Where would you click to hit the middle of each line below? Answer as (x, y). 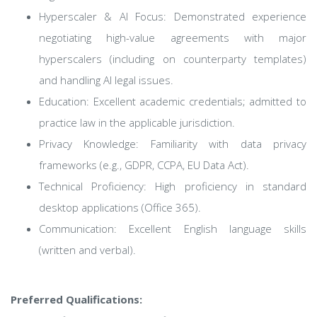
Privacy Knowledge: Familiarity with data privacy (173, 144)
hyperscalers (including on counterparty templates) (173, 59)
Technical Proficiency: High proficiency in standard (173, 186)
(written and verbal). (87, 250)
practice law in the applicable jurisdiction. (137, 122)
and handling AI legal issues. (106, 80)
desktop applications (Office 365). (120, 207)
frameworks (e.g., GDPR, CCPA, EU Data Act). (144, 165)
